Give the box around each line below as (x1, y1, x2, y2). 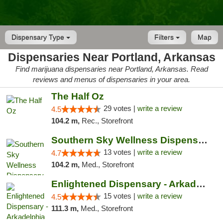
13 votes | (103, 148, 137, 156)
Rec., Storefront (81, 116, 133, 125)
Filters (154, 33, 176, 41)
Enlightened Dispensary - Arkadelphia (196, 179, 206, 189)
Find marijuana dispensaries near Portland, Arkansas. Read (15, 65, 208, 73)
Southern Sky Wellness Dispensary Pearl (198, 135, 208, 145)
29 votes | (103, 104, 137, 112)
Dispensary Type (11, 33, 66, 41)
